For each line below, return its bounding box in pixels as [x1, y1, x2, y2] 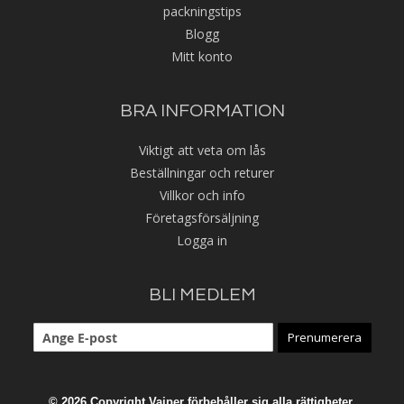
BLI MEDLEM [148, 286, 256, 305]
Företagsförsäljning [145, 209, 259, 227]
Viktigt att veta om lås [138, 142, 266, 160]
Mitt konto [171, 48, 233, 66]
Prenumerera [287, 329, 362, 346]
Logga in [177, 232, 227, 250]
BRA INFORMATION [119, 102, 285, 121]
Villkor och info [159, 187, 245, 205]
